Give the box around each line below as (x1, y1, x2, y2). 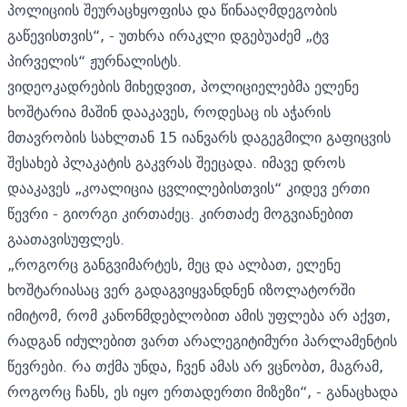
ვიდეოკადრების (7, 73, 120, 99)
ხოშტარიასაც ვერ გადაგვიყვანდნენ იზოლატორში (7, 276, 355, 303)
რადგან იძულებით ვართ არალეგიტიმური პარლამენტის (7, 327, 397, 353)
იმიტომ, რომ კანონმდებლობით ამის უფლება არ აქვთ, (7, 302, 391, 328)
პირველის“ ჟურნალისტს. (7, 47, 182, 74)
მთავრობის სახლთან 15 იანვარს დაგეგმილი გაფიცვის (7, 124, 391, 150)
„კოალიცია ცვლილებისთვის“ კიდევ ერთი (74, 174, 370, 201)
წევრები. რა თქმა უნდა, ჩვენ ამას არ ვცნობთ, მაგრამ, (7, 352, 383, 379)
